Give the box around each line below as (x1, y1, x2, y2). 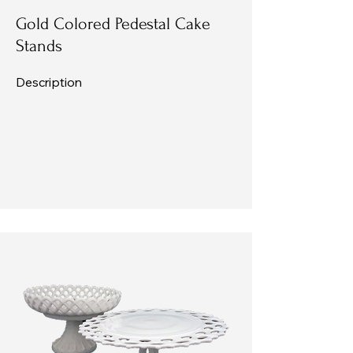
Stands (16, 35, 62, 55)
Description (16, 73, 83, 90)
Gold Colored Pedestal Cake (16, 13, 210, 33)
